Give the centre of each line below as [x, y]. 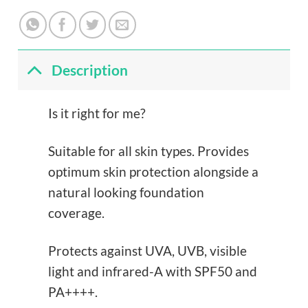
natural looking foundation [126, 192]
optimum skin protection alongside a [154, 172]
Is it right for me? [97, 113]
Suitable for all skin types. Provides [149, 151]
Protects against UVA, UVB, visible [148, 250]
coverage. [77, 213]
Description [89, 70]
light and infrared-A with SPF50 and [153, 271]
